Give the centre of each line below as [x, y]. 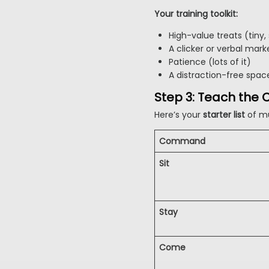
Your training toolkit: [196, 14]
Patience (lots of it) [210, 62]
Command [182, 141]
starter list [224, 115]
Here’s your [179, 115]
